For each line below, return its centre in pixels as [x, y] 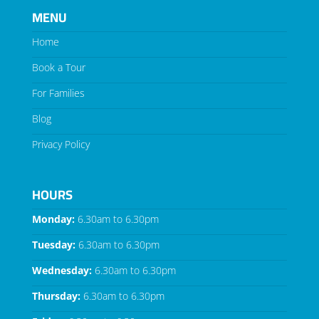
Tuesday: [53, 244]
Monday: [53, 219]
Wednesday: [62, 270]
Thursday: [56, 296]
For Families [58, 93]
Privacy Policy [61, 144]
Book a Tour [58, 67]
